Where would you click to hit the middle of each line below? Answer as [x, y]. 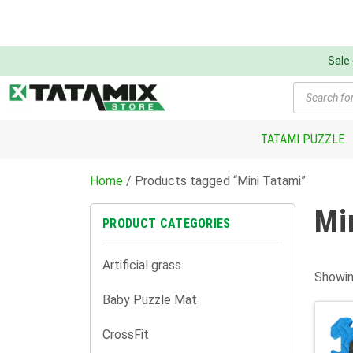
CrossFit [126, 334]
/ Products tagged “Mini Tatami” [214, 181]
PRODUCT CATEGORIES [167, 223]
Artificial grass [142, 265]
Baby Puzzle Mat [150, 300]
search [313, 100]
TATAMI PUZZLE [302, 139]
